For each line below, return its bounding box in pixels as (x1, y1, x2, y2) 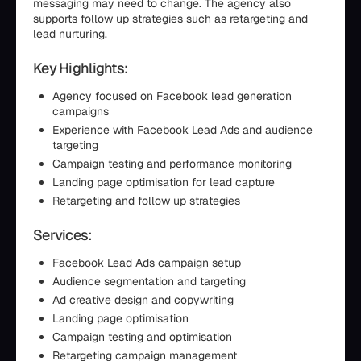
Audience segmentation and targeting (52, 274, 246, 288)
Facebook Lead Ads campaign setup (52, 255, 241, 270)
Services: (33, 226, 92, 244)
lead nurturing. (33, 27, 107, 41)
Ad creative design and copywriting (52, 293, 234, 307)
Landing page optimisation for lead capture (52, 175, 275, 189)
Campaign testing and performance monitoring (52, 156, 292, 171)
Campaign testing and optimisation (52, 330, 232, 344)
